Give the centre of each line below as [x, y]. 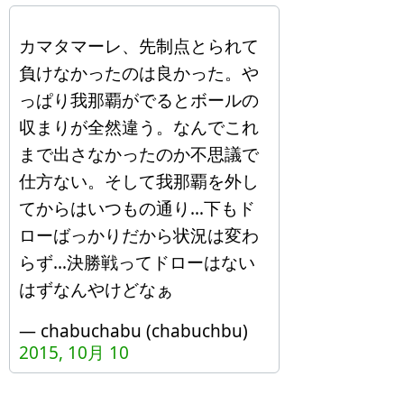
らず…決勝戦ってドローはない [137, 262]
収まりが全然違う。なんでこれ [139, 127]
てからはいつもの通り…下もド [137, 208]
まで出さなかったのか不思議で [139, 154]
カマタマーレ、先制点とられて [139, 46]
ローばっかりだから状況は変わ [139, 235]
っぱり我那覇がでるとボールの [139, 100]
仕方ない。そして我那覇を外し [139, 181]
